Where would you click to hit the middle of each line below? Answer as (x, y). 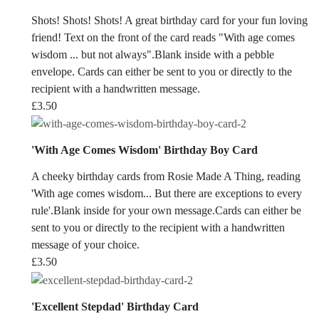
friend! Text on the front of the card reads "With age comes (163, 37)
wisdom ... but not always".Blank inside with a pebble (153, 54)
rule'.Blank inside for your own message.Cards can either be (166, 211)
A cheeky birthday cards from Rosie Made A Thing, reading (166, 177)
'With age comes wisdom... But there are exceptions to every (167, 194)
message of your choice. (85, 245)
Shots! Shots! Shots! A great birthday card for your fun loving (169, 20)
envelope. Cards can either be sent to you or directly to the (162, 71)
